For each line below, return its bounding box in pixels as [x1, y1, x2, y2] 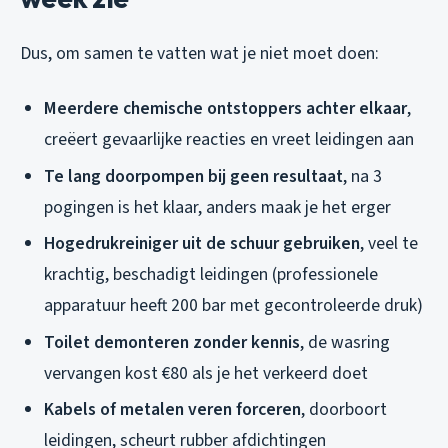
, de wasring [300, 329, 390, 355]
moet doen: [289, 40, 379, 66]
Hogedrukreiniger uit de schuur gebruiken [44, 231, 360, 257]
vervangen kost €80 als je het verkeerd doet [44, 360, 368, 386]
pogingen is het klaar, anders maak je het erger [44, 194, 391, 220]
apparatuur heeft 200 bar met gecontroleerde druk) [44, 293, 423, 319]
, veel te [360, 231, 418, 257]
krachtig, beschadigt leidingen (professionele [44, 262, 378, 288]
